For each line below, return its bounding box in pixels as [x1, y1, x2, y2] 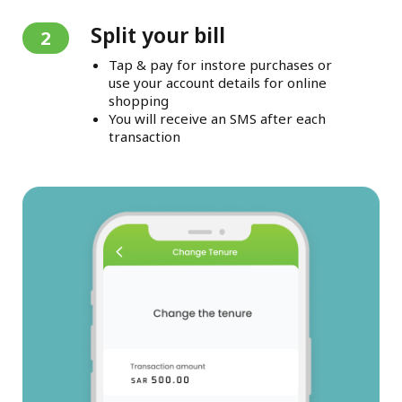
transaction [108, 127, 180, 146]
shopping [108, 92, 169, 110]
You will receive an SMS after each [108, 109, 326, 128]
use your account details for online [108, 74, 327, 92]
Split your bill [90, 21, 225, 50]
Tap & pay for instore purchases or [108, 56, 332, 74]
